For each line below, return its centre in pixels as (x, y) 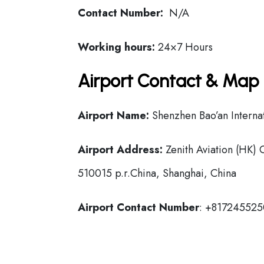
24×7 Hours (184, 47)
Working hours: (116, 47)
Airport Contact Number (138, 207)
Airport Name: (113, 115)
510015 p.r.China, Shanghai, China (157, 173)
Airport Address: (120, 150)
